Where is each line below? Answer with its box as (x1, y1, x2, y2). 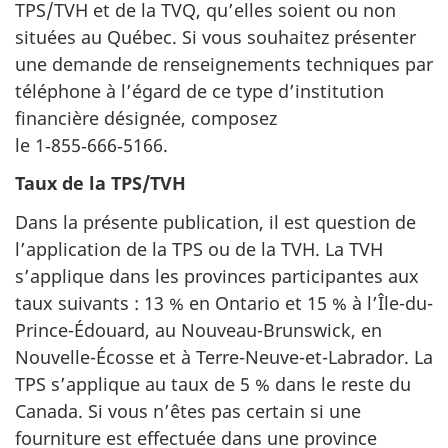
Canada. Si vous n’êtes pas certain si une (15, 398, 361, 423)
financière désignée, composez (15, 105, 277, 130)
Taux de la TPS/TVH (15, 171, 186, 195)
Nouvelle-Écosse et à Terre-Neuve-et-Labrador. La (15, 344, 433, 369)
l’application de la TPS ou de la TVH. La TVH (15, 236, 383, 261)
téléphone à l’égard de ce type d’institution (15, 78, 384, 103)
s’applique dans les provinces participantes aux (15, 263, 419, 288)
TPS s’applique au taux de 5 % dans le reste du (15, 371, 411, 396)
